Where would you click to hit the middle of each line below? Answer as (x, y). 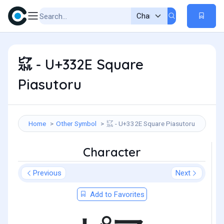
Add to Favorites (116, 194)
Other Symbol (76, 123)
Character (112, 152)
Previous (47, 173)
